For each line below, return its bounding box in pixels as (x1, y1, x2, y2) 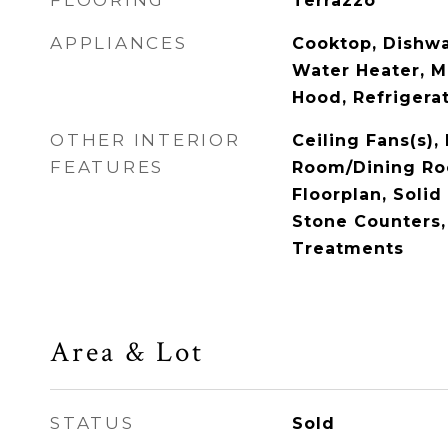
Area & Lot (50, 333, 204, 371)
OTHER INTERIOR (50, 130, 241, 150)
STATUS (50, 413, 135, 433)
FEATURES (50, 157, 164, 177)
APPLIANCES (50, 33, 188, 53)
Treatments (291, 239, 404, 258)
